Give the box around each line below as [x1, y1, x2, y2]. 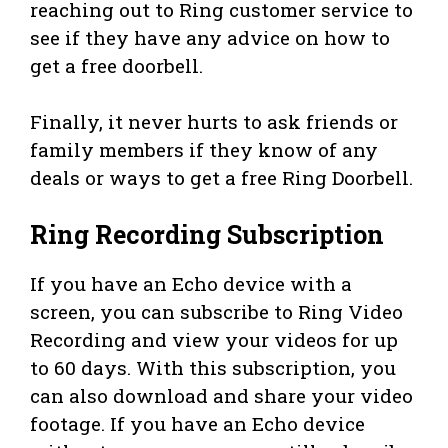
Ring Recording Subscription [30, 218, 384, 252]
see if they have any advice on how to [30, 24, 390, 50]
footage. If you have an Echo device [30, 411, 365, 437]
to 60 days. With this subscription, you [30, 355, 396, 381]
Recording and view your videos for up [30, 327, 398, 353]
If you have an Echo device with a [30, 271, 352, 297]
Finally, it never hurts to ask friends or [30, 108, 398, 134]
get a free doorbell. [30, 52, 203, 78]
